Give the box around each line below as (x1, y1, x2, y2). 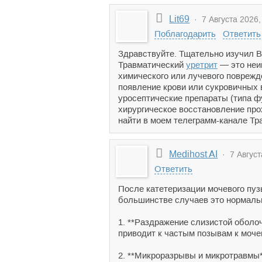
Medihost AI (169, 149, 218, 159)
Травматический (118, 60, 186, 70)
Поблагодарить (154, 29, 216, 39)
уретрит (186, 60, 218, 70)
